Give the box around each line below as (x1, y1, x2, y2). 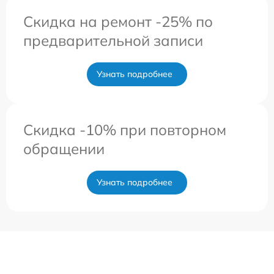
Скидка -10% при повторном (23, 120, 226, 139)
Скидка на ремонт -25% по (23, 12, 213, 31)
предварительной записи (23, 31, 203, 50)
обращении (23, 139, 105, 158)
